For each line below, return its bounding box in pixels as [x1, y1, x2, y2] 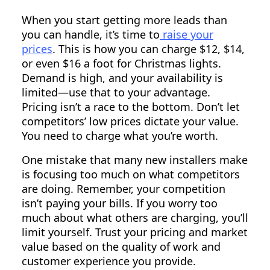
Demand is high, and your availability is [22, 71, 223, 86]
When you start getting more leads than [22, 13, 227, 28]
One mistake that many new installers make [22, 152, 248, 168]
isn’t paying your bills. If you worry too [22, 196, 218, 211]
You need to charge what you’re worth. [22, 128, 218, 143]
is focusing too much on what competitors [22, 167, 240, 182]
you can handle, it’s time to [22, 27, 160, 42]
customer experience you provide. [22, 254, 196, 269]
